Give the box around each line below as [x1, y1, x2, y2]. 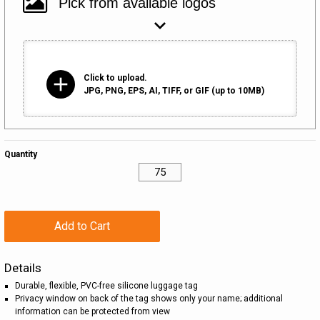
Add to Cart [54, 219, 110, 234]
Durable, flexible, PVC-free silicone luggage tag [15, 281, 198, 291]
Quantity [4, 149, 37, 159]
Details [4, 261, 41, 276]
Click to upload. [84, 72, 147, 83]
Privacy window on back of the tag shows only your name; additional [15, 294, 283, 304]
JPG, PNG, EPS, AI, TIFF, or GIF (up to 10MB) [84, 85, 264, 96]
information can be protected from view [15, 306, 170, 317]
